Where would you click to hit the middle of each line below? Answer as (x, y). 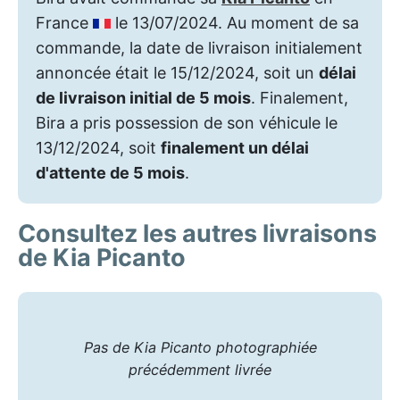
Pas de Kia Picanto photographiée (200, 347)
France (64, 22)
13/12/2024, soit (98, 147)
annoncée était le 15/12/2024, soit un (177, 72)
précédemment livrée (200, 369)
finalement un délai (235, 147)
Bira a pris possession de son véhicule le (187, 122)
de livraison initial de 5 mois (143, 97)
